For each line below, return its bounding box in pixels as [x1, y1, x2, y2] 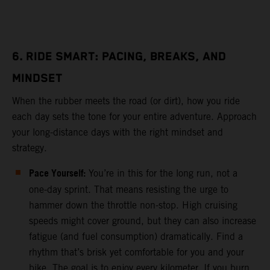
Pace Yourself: [29, 164, 86, 183]
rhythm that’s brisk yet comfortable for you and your [29, 246, 244, 258]
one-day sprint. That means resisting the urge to [29, 183, 228, 195]
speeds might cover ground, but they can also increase [29, 215, 256, 227]
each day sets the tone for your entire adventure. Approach [12, 110, 257, 122]
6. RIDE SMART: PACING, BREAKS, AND [12, 50, 226, 64]
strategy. [12, 142, 47, 154]
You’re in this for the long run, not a [86, 167, 237, 179]
